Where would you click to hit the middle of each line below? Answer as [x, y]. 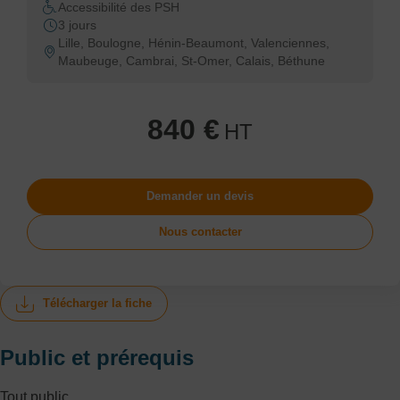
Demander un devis [200, 196]
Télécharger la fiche [97, 303]
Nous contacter [200, 232]
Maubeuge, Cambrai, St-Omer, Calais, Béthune [192, 61]
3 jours [77, 25]
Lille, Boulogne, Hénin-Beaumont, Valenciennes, [194, 43]
